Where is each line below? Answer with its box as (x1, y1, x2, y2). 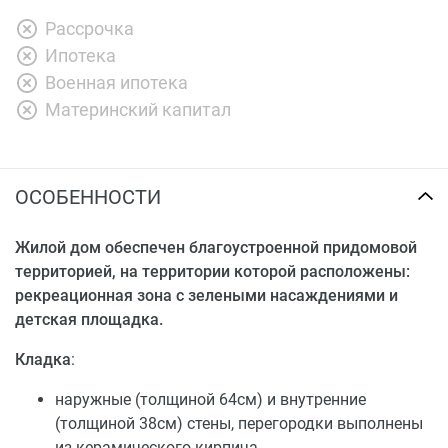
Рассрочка (45, 17, 134, 39)
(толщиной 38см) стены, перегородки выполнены (55, 413, 423, 433)
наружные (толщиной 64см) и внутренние (55, 389, 366, 409)
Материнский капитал (45, 98, 231, 120)
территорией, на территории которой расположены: (15, 261, 410, 281)
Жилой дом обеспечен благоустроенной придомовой (15, 237, 417, 257)
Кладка (15, 349, 71, 369)
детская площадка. (15, 309, 163, 329)
